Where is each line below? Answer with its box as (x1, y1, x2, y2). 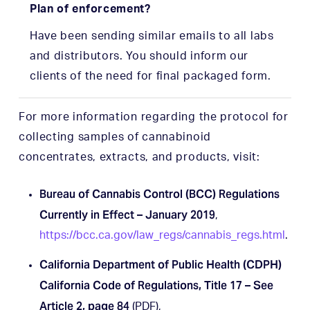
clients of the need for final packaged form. (29, 70, 271, 82)
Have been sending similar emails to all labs (29, 30, 274, 42)
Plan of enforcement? (29, 3, 151, 15)
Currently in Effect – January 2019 (39, 207, 215, 222)
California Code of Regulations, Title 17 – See (39, 277, 273, 293)
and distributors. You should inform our (29, 50, 249, 62)
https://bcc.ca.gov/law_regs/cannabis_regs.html (39, 229, 285, 241)
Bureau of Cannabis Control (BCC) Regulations (39, 186, 280, 201)
